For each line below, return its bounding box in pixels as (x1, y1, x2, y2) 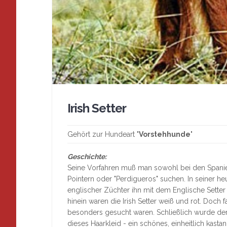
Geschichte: (67, 153, 106, 161)
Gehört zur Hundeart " (67, 130, 139, 139)
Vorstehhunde (139, 130, 191, 139)
